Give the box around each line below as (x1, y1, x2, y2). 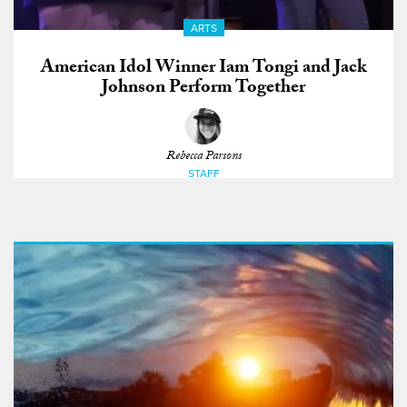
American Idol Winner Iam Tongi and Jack (41, 53, 366, 84)
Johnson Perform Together (102, 73, 305, 104)
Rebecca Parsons (165, 145, 242, 168)
